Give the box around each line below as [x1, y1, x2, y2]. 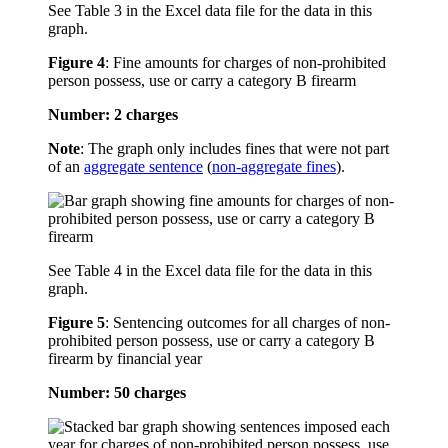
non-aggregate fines [212, 158, 336, 176]
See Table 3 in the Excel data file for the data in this [48, 2, 372, 20]
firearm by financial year [48, 350, 202, 368]
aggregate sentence [84, 158, 203, 176]
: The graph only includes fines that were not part [80, 140, 389, 158]
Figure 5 [48, 314, 105, 332]
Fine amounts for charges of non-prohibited [113, 54, 386, 72]
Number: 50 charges [48, 384, 186, 402]
